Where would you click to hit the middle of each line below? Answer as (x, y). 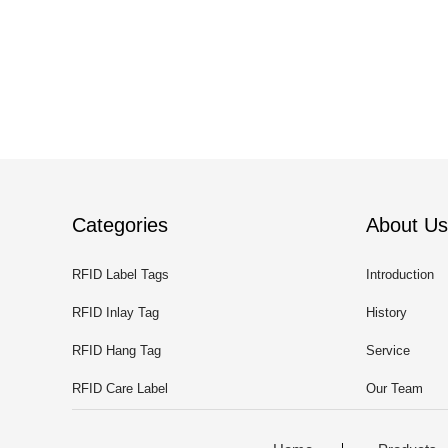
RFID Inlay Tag (115, 312)
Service (388, 350)
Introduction (400, 274)
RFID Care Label (120, 388)
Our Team (394, 388)
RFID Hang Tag (116, 350)
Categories (120, 225)
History (386, 312)
